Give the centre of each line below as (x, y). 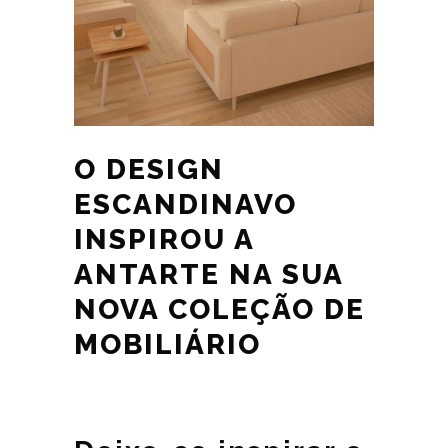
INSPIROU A (164, 239)
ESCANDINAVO (185, 204)
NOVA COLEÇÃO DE (219, 309)
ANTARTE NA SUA (208, 274)
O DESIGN (149, 169)
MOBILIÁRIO (167, 344)
